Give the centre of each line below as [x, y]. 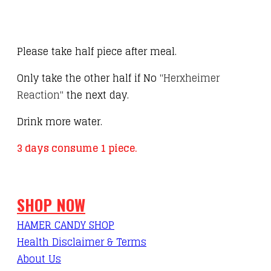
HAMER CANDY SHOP [66, 225]
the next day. [96, 95]
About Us [39, 259]
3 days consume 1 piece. [77, 149]
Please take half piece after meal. [97, 52]
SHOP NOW [51, 205]
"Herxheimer [190, 78]
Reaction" [40, 95]
